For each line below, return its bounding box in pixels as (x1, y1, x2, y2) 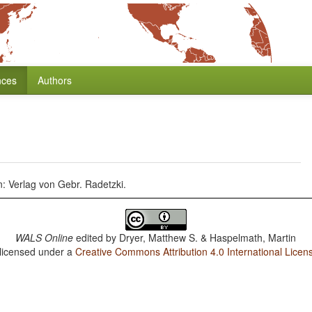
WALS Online (15, 231, 74, 244)
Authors (38, 73, 72, 87)
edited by (73, 231, 120, 244)
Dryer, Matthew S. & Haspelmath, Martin (119, 231, 297, 244)
